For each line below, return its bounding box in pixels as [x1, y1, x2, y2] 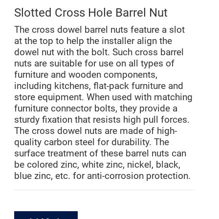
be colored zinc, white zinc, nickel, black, [14, 159, 181, 170]
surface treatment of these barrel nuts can [14, 148, 187, 159]
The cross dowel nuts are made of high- [14, 126, 177, 136]
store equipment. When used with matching [14, 92, 193, 103]
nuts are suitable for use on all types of [14, 58, 175, 69]
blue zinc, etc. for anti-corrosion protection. [14, 171, 191, 181]
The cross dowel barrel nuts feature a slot [14, 24, 185, 35]
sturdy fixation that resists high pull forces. [14, 114, 190, 125]
